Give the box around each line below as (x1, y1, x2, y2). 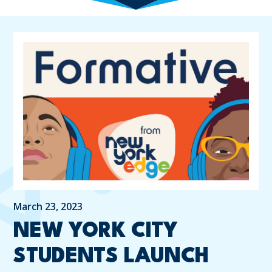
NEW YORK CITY (13, 221, 178, 242)
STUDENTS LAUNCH (13, 246, 209, 268)
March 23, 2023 (13, 200, 83, 214)
